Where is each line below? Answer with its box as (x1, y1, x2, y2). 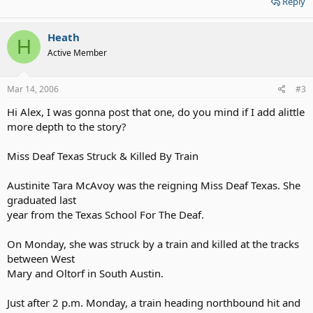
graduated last (7, 192, 76, 207)
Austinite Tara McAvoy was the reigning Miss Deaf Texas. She (7, 177, 300, 192)
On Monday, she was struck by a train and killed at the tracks (7, 236, 299, 251)
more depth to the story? (7, 119, 126, 133)
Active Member (48, 47, 107, 59)
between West (7, 251, 75, 265)
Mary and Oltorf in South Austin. (7, 265, 163, 280)
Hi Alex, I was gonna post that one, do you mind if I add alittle (7, 104, 305, 119)
